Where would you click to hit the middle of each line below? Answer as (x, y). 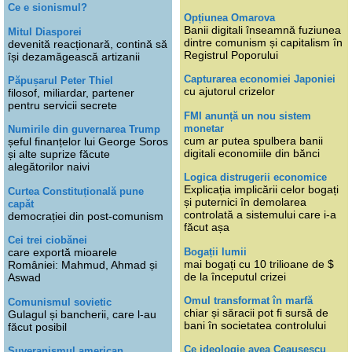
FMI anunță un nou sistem (247, 115)
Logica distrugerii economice (255, 178)
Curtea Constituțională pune (76, 191)
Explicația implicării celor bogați (261, 190)
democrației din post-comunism (86, 216)
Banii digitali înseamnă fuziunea (262, 29)
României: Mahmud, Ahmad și (82, 265)
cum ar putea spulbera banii (253, 140)
